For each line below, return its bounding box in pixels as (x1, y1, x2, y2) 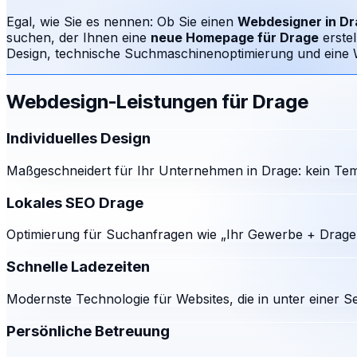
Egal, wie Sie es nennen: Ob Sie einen (6, 14, 233, 30)
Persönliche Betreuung (6, 321, 170, 340)
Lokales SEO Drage (6, 193, 143, 212)
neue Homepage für (151, 29, 280, 46)
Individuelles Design (6, 129, 151, 148)
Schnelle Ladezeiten (6, 257, 150, 277)
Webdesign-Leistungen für (6, 90, 253, 114)
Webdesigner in (237, 14, 339, 30)
